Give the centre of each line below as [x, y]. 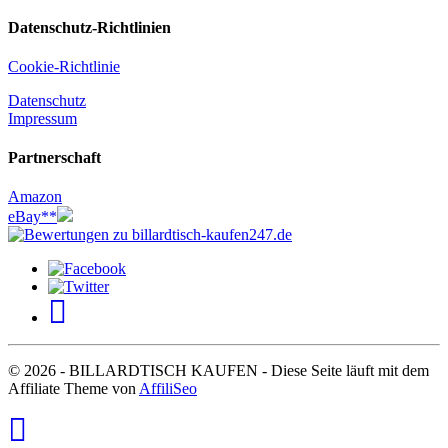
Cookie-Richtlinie [64, 66]
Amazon [35, 197]
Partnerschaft [54, 158]
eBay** [32, 217]
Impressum [42, 118]
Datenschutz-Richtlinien [89, 27]
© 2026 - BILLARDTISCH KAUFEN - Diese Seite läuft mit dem [218, 371]
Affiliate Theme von [73, 389]
